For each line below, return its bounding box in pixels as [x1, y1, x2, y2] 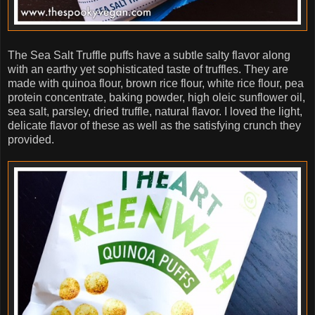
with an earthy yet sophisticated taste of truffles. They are [8, 63, 288, 75]
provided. [8, 133, 57, 146]
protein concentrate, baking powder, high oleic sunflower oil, [8, 91, 305, 103]
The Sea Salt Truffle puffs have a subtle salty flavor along [8, 49, 290, 61]
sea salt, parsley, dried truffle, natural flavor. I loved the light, [8, 105, 302, 117]
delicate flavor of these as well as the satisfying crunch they [8, 119, 301, 131]
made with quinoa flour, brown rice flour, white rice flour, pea [8, 77, 304, 89]
